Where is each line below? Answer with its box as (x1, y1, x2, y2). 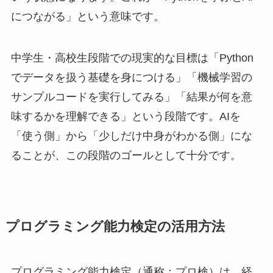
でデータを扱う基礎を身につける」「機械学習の (10, 71, 252, 83)
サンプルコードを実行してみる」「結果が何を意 (10, 90, 252, 103)
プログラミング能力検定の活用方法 (5, 219, 225, 234)
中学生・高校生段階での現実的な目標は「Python (10, 51, 253, 64)
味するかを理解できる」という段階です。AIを (10, 110, 241, 122)
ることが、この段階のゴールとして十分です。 (10, 149, 241, 161)
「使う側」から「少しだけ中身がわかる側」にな (10, 129, 252, 142)
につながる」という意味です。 (10, 10, 165, 23)
